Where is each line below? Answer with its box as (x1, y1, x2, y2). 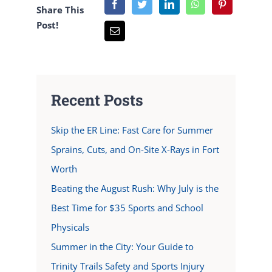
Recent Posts (50, 89, 143, 110)
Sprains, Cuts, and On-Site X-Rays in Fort (50, 143, 219, 155)
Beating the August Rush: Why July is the (50, 182, 219, 194)
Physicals (50, 220, 89, 233)
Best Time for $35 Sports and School (50, 201, 203, 214)
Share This (36, 4, 84, 16)
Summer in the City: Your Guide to (50, 240, 194, 253)
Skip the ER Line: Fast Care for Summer (50, 123, 213, 136)
